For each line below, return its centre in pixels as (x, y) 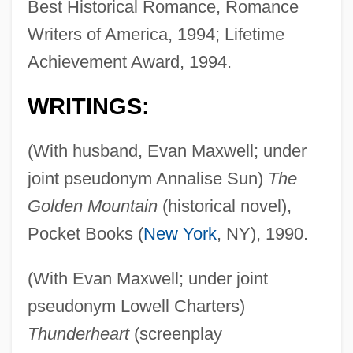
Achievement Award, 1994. (129, 61)
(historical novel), (224, 206)
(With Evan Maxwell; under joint (147, 278)
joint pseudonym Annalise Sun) (147, 178)
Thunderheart (78, 333)
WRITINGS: (88, 106)
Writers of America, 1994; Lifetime (156, 34)
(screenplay (175, 333)
